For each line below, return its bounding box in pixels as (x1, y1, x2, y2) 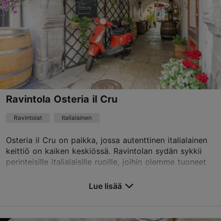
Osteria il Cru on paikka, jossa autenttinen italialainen (6, 135, 207, 145)
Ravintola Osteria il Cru (6, 93, 117, 105)
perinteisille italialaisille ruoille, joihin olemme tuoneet (6, 156, 206, 167)
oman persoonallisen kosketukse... (6, 167, 135, 178)
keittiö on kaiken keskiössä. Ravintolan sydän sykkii (6, 146, 202, 156)
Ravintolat (14, 113, 42, 121)
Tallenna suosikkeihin (19, 188, 88, 197)
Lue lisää (88, 181, 122, 191)
